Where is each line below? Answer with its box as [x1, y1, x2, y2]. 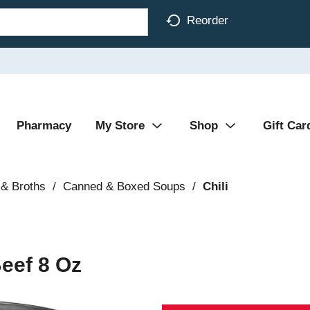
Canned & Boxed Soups [62, 180, 185, 193]
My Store [95, 119, 145, 132]
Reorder [187, 13, 228, 27]
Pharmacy [17, 119, 71, 132]
